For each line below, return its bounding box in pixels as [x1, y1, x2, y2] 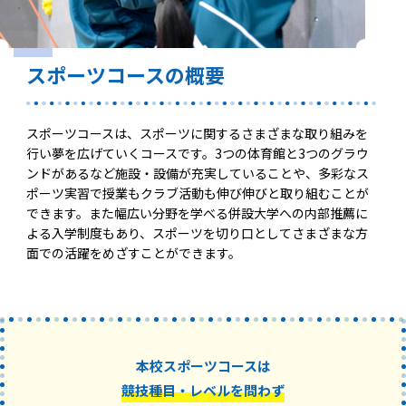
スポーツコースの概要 [26, 59, 226, 89]
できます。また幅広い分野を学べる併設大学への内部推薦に [26, 203, 369, 222]
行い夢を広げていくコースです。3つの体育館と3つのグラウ [26, 143, 370, 162]
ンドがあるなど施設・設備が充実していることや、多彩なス [26, 163, 370, 182]
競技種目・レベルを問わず [121, 380, 285, 400]
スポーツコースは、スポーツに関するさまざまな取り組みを [26, 123, 369, 142]
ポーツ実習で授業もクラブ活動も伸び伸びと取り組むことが [26, 183, 370, 202]
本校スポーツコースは [135, 355, 271, 375]
